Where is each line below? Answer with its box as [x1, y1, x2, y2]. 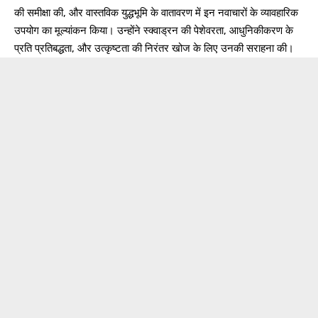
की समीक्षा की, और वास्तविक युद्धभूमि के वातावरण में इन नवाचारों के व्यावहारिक [14, 6, 298, 19]
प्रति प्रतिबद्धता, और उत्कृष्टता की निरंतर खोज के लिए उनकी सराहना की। [14, 41, 294, 55]
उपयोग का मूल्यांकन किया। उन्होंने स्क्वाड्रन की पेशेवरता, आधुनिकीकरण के [14, 23, 293, 37]
